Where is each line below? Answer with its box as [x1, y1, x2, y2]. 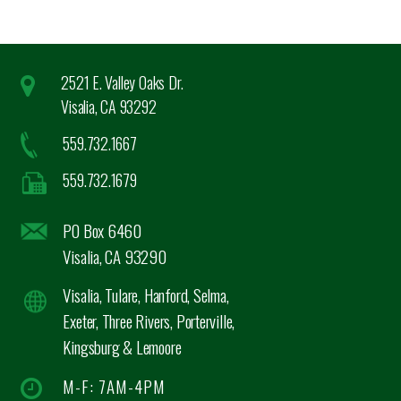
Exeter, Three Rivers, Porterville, [63, 307, 235, 333]
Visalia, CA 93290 [63, 243, 166, 269]
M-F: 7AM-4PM [63, 372, 166, 398]
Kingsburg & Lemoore [63, 333, 182, 359]
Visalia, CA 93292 [61, 94, 157, 118]
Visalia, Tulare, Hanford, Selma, [63, 281, 229, 307]
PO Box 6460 [63, 217, 142, 243]
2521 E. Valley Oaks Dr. [61, 70, 183, 94]
